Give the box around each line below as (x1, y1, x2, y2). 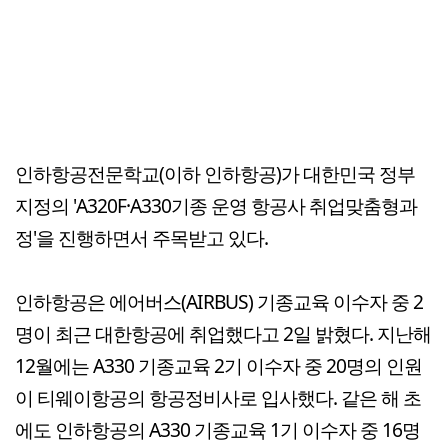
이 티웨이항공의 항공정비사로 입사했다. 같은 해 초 (15, 384, 421, 412)
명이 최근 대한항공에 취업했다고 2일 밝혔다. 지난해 (15, 320, 431, 348)
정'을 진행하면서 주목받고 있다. (15, 224, 268, 252)
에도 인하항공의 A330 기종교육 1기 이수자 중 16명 (15, 416, 420, 444)
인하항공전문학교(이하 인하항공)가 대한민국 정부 (15, 160, 415, 188)
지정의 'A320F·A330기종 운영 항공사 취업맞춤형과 (15, 192, 417, 220)
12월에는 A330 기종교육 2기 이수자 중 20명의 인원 (15, 352, 422, 380)
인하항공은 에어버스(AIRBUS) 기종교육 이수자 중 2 (15, 288, 423, 316)
